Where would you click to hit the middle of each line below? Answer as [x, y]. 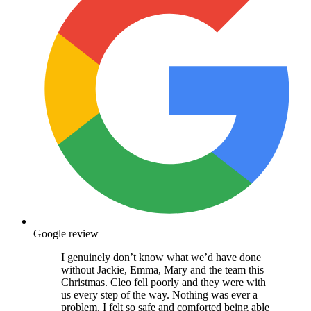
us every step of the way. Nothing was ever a [159, 294]
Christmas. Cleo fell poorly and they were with [163, 282]
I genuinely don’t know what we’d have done [161, 257]
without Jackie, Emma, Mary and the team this [162, 269]
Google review [66, 233]
